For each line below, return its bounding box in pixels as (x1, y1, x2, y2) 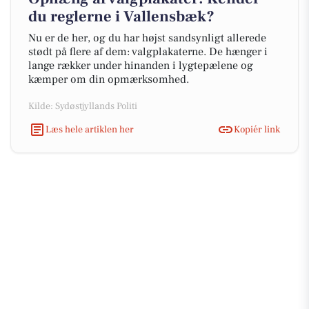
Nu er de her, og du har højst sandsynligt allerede (28, 31, 266, 45)
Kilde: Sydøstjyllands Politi (28, 100, 137, 112)
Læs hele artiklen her (46, 123, 134, 136)
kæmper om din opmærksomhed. (28, 72, 189, 86)
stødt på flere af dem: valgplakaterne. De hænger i (28, 45, 268, 59)
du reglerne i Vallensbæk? (28, 7, 215, 26)
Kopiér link (234, 123, 280, 136)
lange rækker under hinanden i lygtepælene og (28, 59, 253, 72)
